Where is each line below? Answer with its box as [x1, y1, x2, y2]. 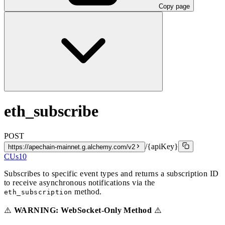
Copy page [159, 2, 190, 10]
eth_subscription [4, 188, 72, 196]
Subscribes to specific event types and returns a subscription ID [4, 169, 219, 178]
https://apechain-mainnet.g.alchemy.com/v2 [8, 143, 135, 151]
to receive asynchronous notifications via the [4, 178, 155, 187]
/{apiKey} [145, 142, 178, 151]
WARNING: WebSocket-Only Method [14, 205, 152, 214]
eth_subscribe [4, 102, 98, 121]
